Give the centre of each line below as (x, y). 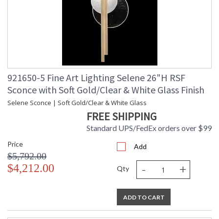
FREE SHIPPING (121, 117)
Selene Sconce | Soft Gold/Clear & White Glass (77, 103)
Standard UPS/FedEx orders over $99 (149, 128)
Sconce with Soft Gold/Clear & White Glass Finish (106, 90)
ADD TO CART (144, 197)
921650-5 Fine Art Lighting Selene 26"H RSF (96, 78)
